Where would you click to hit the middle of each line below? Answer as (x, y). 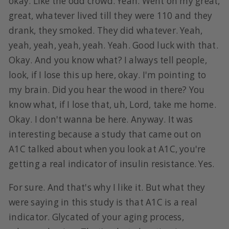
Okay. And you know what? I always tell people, (108, 60)
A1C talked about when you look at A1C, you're (107, 149)
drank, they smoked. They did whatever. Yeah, (106, 31)
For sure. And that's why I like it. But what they (107, 188)
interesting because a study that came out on (105, 134)
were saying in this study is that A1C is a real (103, 202)
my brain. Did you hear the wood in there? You (107, 90)
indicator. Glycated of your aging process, (96, 217)
